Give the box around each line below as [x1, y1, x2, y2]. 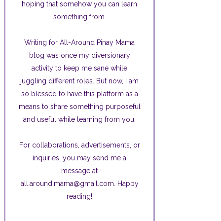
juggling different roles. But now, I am [20, 76, 139, 85]
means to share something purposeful [18, 102, 141, 110]
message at [61, 166, 98, 175]
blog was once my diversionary [29, 51, 130, 59]
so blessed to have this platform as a [21, 89, 138, 98]
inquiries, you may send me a [33, 153, 126, 162]
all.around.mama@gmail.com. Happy [20, 179, 139, 187]
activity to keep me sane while [32, 64, 127, 72]
